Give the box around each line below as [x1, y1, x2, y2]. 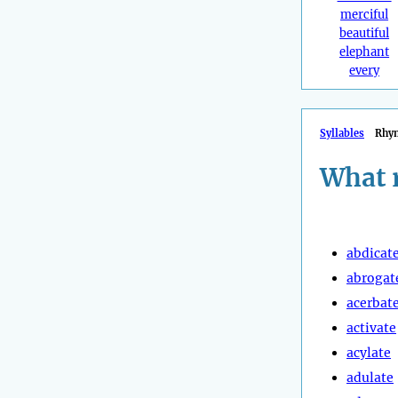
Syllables [320, 127, 364, 140]
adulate [346, 369, 394, 386]
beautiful [339, 26, 390, 42]
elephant [339, 44, 390, 60]
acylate [346, 344, 391, 361]
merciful [340, 7, 389, 23]
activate [346, 319, 396, 336]
